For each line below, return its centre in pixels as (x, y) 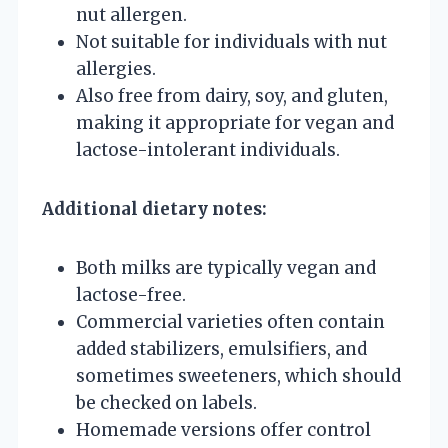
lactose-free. (131, 294)
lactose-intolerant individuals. (208, 149)
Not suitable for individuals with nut (231, 41)
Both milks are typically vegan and (226, 267)
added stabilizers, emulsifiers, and (221, 348)
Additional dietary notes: (154, 208)
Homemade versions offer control (223, 429)
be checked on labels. (166, 402)
